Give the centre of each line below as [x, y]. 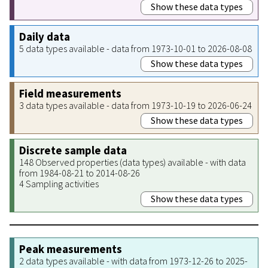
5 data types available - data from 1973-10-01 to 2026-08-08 [135, 48]
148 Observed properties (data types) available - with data [133, 162]
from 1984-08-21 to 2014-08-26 [80, 173]
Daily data [45, 36]
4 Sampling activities [59, 183]
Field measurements [70, 93]
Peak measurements [71, 249]
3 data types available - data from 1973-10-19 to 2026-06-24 [135, 105]
